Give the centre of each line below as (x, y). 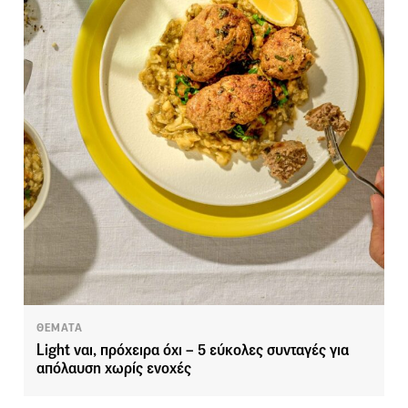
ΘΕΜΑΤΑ (60, 327)
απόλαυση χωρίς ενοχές (114, 368)
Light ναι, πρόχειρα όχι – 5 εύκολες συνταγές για (193, 350)
